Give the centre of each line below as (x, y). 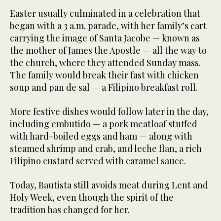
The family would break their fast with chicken (104, 75)
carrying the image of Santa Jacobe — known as (105, 38)
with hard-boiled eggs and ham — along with (101, 136)
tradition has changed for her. (70, 210)
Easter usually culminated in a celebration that (105, 14)
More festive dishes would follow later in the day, (109, 112)
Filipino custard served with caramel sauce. (98, 161)
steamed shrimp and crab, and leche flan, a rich (106, 149)
